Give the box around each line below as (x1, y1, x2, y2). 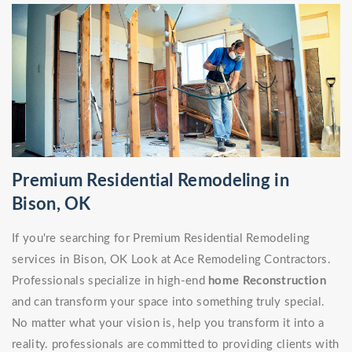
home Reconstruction (208, 275, 326, 288)
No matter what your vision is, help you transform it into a (12, 317, 324, 330)
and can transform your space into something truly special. (12, 296, 325, 309)
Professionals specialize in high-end (12, 275, 209, 288)
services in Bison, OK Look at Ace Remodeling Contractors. (12, 254, 332, 266)
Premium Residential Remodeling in (12, 172, 289, 190)
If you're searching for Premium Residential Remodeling (12, 233, 310, 245)
